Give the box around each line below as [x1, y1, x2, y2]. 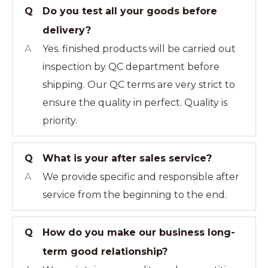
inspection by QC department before [42, 61, 220, 72]
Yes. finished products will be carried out [42, 43, 236, 54]
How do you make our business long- [42, 227, 235, 238]
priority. [42, 115, 77, 126]
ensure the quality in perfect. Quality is [42, 97, 227, 108]
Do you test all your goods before [42, 5, 217, 17]
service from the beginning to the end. [42, 189, 227, 200]
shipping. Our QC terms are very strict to [42, 79, 235, 90]
